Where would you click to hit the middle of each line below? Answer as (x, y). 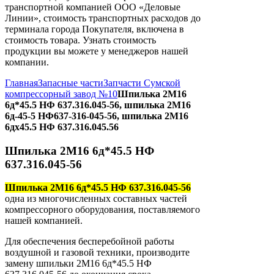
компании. (27, 62)
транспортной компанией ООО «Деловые (93, 7)
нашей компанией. (44, 221)
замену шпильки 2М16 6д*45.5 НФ (78, 264)
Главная (21, 83)
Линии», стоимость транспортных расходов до (103, 18)
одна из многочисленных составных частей (96, 199)
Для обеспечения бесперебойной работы (90, 242)
